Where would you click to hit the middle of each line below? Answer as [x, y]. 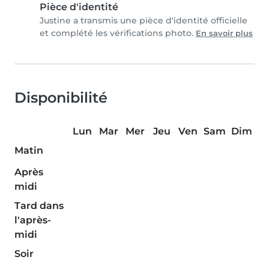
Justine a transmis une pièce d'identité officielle [144, 21]
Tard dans [39, 206]
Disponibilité [61, 98]
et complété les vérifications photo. [118, 33]
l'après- [33, 220]
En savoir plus [224, 34]
